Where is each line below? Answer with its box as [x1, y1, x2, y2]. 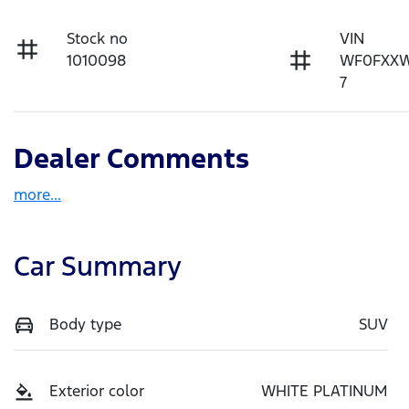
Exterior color [49, 381, 144, 402]
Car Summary [14, 248, 182, 283]
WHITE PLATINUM [261, 381, 388, 402]
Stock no [67, 27, 129, 48]
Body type [49, 313, 121, 334]
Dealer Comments [14, 141, 249, 175]
